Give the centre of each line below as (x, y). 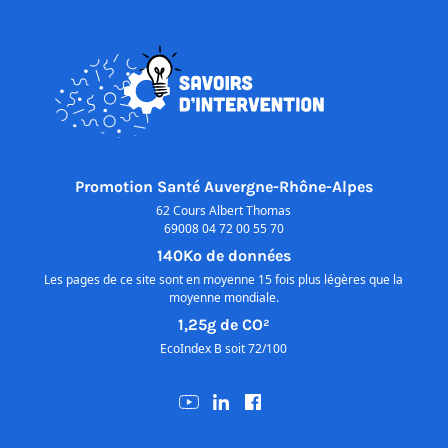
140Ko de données (223, 256)
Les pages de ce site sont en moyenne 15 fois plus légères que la (224, 280)
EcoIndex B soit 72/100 (224, 349)
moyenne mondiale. (223, 298)
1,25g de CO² (223, 325)
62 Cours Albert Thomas (224, 211)
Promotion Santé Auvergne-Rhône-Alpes (223, 187)
